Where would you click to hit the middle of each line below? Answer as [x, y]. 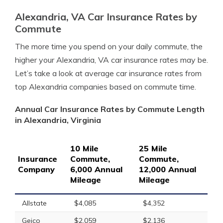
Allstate [34, 203]
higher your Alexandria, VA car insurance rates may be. [111, 60]
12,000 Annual [167, 169]
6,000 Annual [96, 169]
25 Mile [153, 148]
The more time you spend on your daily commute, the [109, 46]
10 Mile [84, 148]
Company [36, 169]
